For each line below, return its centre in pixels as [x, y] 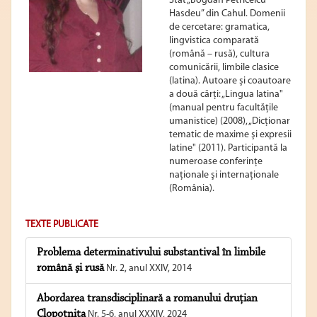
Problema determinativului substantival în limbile [151, 253]
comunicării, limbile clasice [224, 68]
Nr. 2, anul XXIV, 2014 [148, 269]
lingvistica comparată [214, 41]
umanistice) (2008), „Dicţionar [230, 122]
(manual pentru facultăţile [224, 108]
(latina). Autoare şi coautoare [230, 81]
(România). [192, 189]
